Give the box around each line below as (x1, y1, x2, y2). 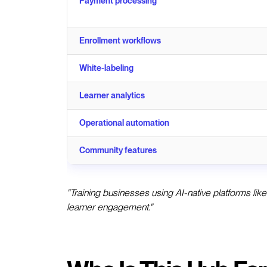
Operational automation (79, 117, 169, 128)
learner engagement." (67, 201, 153, 213)
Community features (79, 145, 157, 155)
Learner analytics (79, 90, 145, 100)
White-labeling (79, 63, 133, 73)
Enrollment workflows (79, 35, 161, 45)
